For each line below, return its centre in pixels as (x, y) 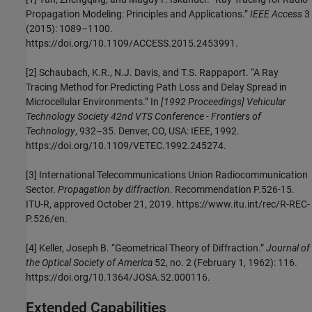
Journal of (288, 248)
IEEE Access (276, 14)
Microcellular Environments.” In (93, 102)
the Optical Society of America (89, 263)
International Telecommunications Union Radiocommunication (173, 175)
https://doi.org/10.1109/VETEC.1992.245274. (126, 146)
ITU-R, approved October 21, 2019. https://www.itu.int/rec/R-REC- (168, 204)
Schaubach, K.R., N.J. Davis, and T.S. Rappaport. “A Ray (159, 73)
